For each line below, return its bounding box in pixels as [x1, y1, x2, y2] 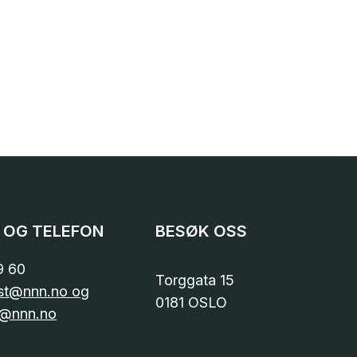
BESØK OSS [155, 222, 248, 241]
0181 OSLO [155, 294, 228, 312]
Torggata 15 [155, 272, 235, 289]
